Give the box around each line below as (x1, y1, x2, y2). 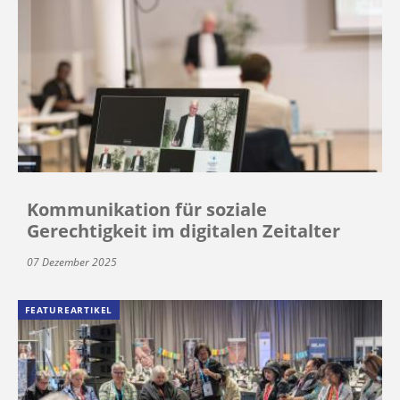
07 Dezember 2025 (27, 254, 117, 271)
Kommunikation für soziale (27, 197, 267, 222)
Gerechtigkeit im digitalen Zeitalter (27, 219, 340, 244)
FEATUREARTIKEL (25, 304, 113, 317)
